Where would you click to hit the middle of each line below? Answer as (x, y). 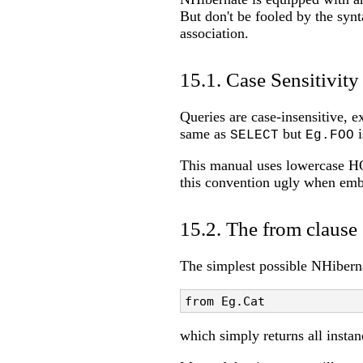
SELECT (254, 135)
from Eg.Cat (225, 301)
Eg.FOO (330, 135)
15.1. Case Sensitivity (269, 79)
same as (205, 133)
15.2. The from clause (269, 228)
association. (214, 33)
